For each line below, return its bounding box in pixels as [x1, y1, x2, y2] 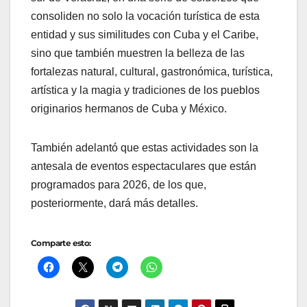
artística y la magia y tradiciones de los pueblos [31, 84, 260, 97]
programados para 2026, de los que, [31, 179, 206, 191]
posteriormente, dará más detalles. [31, 197, 198, 210]
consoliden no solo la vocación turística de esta [31, 10, 260, 23]
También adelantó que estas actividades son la [31, 142, 258, 154]
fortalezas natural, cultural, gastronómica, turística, [31, 66, 273, 78]
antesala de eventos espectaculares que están [31, 160, 256, 173]
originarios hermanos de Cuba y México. [31, 103, 227, 115]
